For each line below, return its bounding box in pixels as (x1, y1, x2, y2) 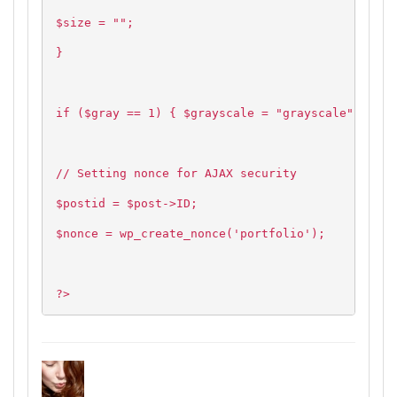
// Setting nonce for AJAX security (56, 167, 297, 181)
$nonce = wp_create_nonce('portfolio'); (56, 227, 325, 241)
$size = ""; (56, 16, 134, 30)
